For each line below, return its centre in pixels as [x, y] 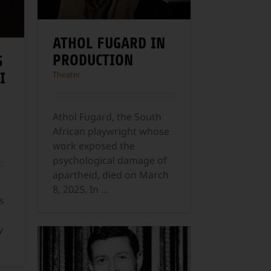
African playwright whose [111, 132]
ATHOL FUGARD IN [109, 43]
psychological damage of [110, 161]
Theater [67, 75]
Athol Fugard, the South [107, 117]
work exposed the [94, 146]
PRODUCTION [93, 60]
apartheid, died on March [111, 175]
